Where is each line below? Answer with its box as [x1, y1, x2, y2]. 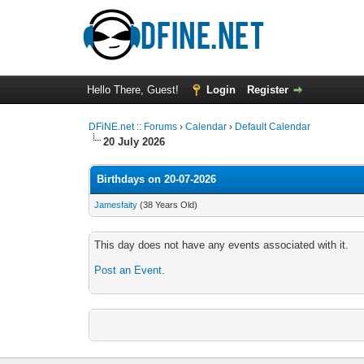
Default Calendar [235, 121, 311, 132]
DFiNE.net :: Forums [89, 121, 178, 132]
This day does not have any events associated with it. [94, 239, 349, 251]
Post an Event [94, 264, 162, 276]
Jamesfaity [94, 200, 138, 210]
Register [246, 84, 288, 96]
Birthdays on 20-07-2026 [97, 173, 217, 185]
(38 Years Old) [137, 200, 198, 210]
